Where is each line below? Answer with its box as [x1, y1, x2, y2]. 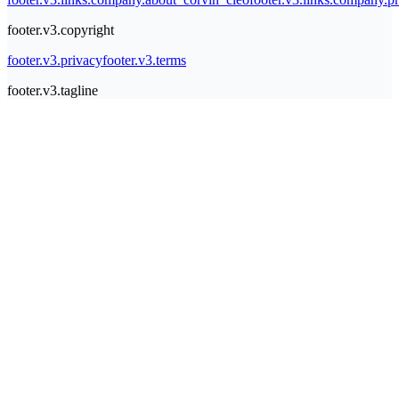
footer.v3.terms [102, 53, 186, 69]
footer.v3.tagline [7, 83, 98, 99]
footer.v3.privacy [7, 53, 102, 69]
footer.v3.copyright [7, 22, 114, 38]
